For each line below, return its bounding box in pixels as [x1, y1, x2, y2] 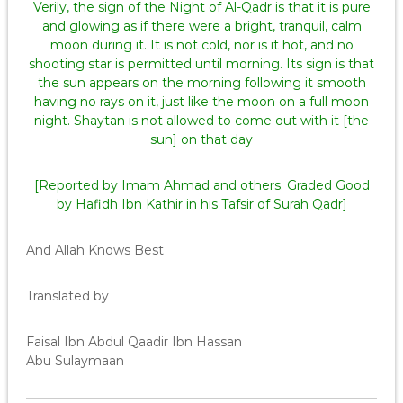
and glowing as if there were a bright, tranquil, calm [41, 18, 362, 34]
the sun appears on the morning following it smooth [37, 75, 366, 91]
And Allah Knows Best [25, 242, 164, 258]
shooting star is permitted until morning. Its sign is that [29, 56, 374, 72]
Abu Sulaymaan [25, 353, 124, 369]
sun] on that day [150, 131, 253, 148]
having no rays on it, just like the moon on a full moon [34, 94, 369, 110]
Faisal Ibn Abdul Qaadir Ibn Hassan [25, 334, 242, 350]
